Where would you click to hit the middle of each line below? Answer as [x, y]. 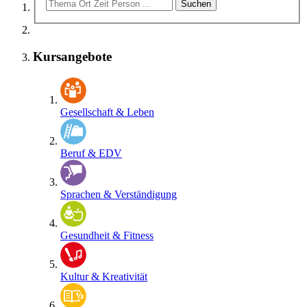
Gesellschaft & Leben [107, 112]
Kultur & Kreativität [104, 276]
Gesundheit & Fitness [107, 235]
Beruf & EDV [91, 153]
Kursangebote [72, 57]
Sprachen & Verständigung [119, 194]
